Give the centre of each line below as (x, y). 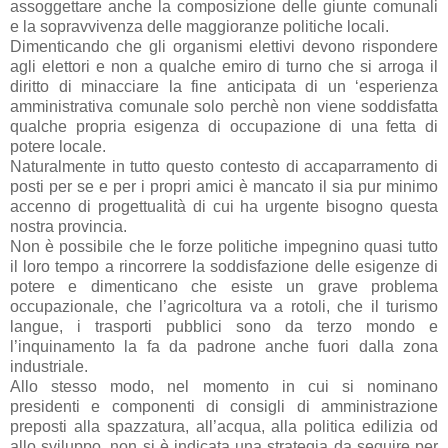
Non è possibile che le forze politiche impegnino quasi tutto (224, 246)
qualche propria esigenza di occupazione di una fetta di (224, 126)
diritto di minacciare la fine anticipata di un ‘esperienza (224, 86)
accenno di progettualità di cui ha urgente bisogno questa (224, 206)
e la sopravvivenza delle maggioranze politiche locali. (199, 26)
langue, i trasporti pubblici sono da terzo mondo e (224, 326)
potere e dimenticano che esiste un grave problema (224, 286)
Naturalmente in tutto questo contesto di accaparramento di (224, 166)
